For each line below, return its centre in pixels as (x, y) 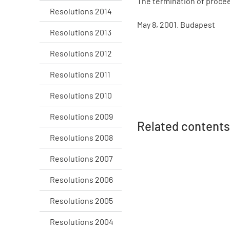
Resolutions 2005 (81, 200)
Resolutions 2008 (81, 137)
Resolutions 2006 (81, 179)
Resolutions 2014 (81, 11)
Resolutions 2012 (81, 53)
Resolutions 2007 (81, 158)
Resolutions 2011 (80, 74)
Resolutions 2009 (81, 116)
